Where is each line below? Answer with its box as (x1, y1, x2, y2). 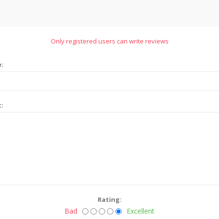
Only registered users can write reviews (50, 37, 169, 45)
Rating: (97, 195, 122, 204)
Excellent (127, 206, 154, 216)
